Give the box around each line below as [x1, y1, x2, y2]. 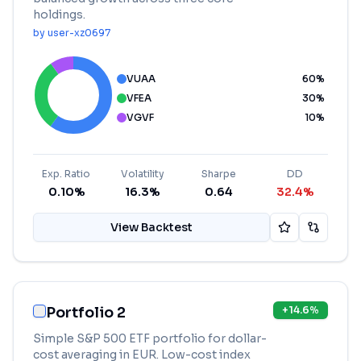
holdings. [33, 7, 85, 22]
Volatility [120, 168, 164, 180]
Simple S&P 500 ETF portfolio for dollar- [33, 331, 267, 346]
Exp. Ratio [42, 168, 91, 180]
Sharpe [201, 168, 236, 180]
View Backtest [110, 220, 193, 234]
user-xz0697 [48, 27, 110, 39]
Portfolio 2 [46, 304, 126, 322]
